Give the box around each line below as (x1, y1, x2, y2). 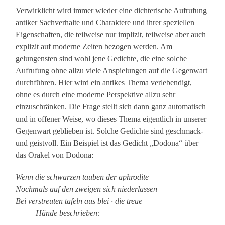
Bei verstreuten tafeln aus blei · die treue (16, 197, 143, 206)
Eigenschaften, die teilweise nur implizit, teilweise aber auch (16, 30, 206, 39)
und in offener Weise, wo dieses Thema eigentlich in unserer (16, 115, 207, 124)
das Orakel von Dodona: (16, 151, 94, 160)
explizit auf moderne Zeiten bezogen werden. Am (16, 42, 173, 51)
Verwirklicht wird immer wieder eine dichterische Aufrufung (16, 6, 207, 15)
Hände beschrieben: (16, 209, 100, 218)
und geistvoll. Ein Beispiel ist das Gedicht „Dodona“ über (16, 139, 199, 148)
